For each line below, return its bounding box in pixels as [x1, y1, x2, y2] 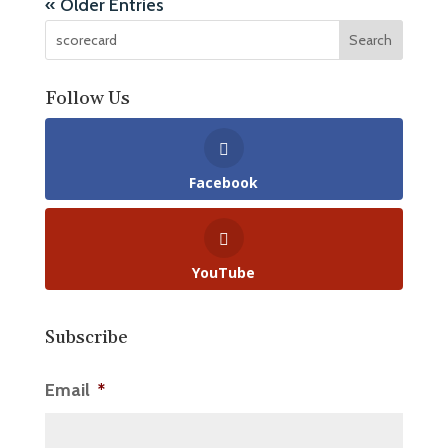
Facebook [189, 173, 259, 193]
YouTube [192, 262, 256, 282]
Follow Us [44, 87, 130, 111]
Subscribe [44, 325, 128, 349]
